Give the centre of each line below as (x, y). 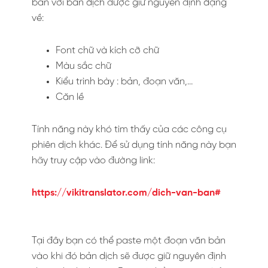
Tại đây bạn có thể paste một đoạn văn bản (129, 241)
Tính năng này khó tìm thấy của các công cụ (129, 130)
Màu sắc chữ (83, 66)
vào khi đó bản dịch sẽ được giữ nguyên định (129, 256)
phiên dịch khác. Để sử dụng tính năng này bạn (134, 145)
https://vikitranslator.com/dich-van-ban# (126, 193)
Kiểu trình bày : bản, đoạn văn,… (124, 82)
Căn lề (70, 97)
